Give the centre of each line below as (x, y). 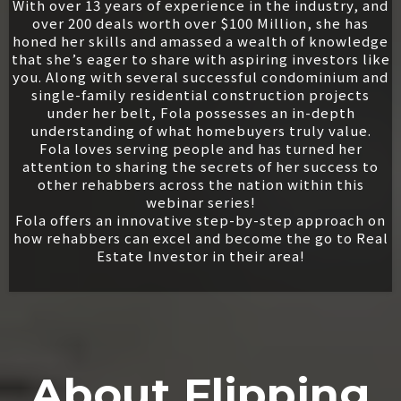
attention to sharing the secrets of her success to (200, 166)
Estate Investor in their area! (200, 255)
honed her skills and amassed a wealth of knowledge (200, 40)
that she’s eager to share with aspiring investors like (200, 58)
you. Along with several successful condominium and (200, 76)
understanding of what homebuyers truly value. (200, 130)
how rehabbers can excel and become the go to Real (200, 237)
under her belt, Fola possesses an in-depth (200, 112)
